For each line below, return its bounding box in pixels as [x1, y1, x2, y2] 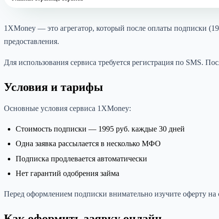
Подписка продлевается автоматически [16, 154, 147, 163]
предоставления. [4, 37, 59, 45]
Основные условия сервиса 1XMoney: [4, 104, 131, 112]
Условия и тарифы [4, 80, 103, 93]
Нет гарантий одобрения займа [16, 169, 119, 178]
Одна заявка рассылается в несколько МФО [16, 139, 161, 148]
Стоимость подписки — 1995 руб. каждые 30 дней [16, 124, 185, 133]
